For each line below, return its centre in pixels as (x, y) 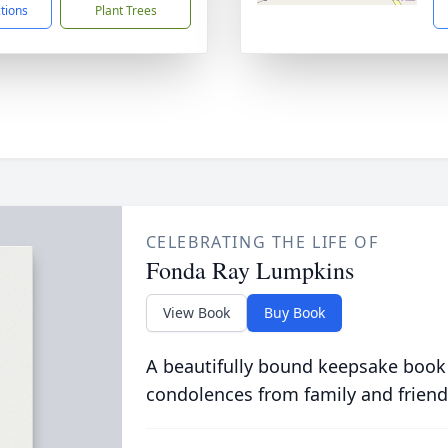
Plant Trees (125, 10)
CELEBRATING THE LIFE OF (262, 242)
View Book (196, 312)
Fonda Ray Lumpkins (249, 270)
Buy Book (294, 312)
